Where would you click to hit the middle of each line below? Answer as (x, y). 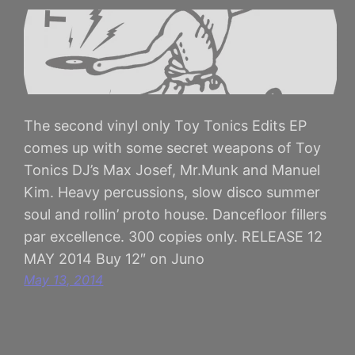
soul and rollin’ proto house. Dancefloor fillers (176, 214)
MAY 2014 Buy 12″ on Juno (115, 258)
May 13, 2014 (64, 279)
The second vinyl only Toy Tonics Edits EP (166, 125)
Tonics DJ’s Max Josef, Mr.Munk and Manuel (172, 170)
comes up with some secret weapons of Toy (173, 147)
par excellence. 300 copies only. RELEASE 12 (174, 236)
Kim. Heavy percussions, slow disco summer (172, 192)
